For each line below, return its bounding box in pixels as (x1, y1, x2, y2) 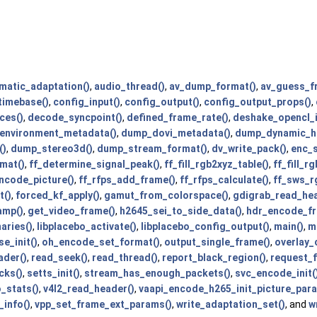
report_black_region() (162, 251, 266, 263)
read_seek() (31, 251, 88, 263)
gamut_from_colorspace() (104, 189, 229, 201)
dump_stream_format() (97, 142, 207, 154)
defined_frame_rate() (127, 111, 229, 123)
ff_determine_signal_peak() (29, 158, 160, 170)
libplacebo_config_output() (141, 220, 270, 232)
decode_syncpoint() (28, 111, 122, 123)
